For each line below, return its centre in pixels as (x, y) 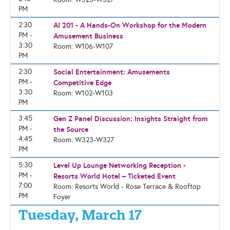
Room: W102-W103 (83, 93)
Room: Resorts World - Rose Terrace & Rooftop (127, 187)
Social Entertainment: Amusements (111, 72)
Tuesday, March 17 (80, 215)
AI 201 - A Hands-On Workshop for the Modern (130, 25)
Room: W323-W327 (83, 140)
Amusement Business (88, 36)
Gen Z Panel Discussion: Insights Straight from (130, 119)
